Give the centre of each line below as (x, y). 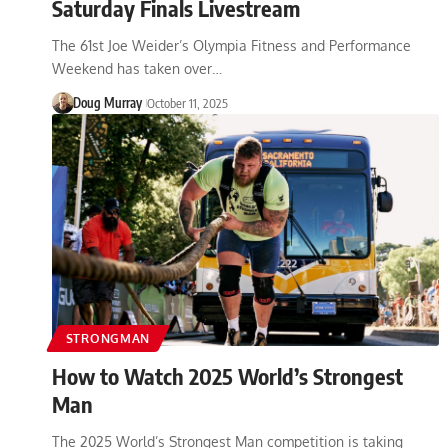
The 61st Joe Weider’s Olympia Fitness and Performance (231, 45)
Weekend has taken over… (137, 68)
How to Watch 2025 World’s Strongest (227, 375)
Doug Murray (107, 102)
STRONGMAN (108, 338)
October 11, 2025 (187, 102)
